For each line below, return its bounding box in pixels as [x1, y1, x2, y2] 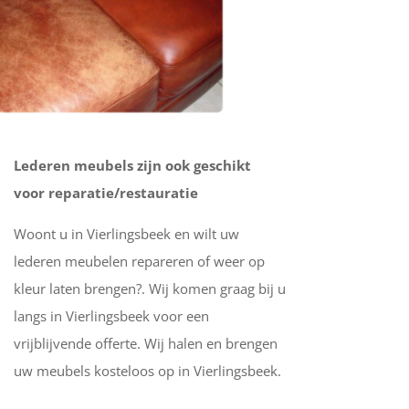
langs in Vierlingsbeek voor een [13, 306, 209, 325]
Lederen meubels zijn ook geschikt [13, 155, 251, 174]
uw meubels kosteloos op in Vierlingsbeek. [13, 361, 281, 380]
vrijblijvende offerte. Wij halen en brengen [13, 333, 278, 352]
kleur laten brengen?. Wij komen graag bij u [13, 278, 286, 298]
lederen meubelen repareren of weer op [13, 251, 265, 270]
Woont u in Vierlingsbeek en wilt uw [13, 224, 239, 243]
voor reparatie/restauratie [13, 183, 198, 202]
